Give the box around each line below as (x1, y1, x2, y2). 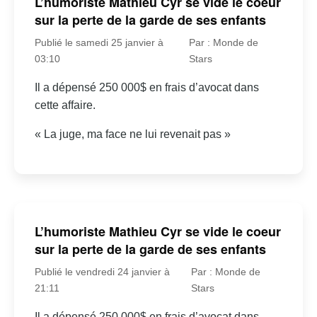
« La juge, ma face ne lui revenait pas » (34, 127, 231, 140)
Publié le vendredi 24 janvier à (34, 266, 170, 278)
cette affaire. (34, 98, 96, 111)
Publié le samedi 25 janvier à (34, 36, 163, 48)
